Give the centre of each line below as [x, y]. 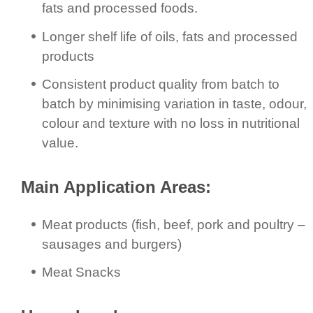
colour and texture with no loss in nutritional [171, 124]
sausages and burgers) [112, 244]
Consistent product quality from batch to [161, 85]
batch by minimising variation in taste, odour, [174, 104]
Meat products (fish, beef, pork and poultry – [174, 224]
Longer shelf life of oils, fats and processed [170, 36]
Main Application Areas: [116, 187]
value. [60, 143]
